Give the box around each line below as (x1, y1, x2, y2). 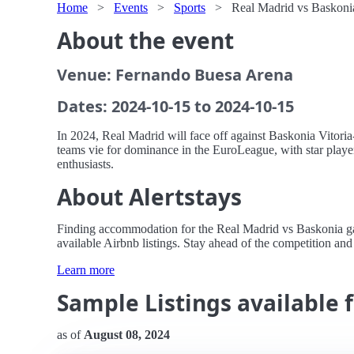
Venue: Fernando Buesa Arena (57, 64, 293, 85)
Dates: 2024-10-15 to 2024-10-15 (57, 96, 294, 117)
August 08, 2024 (84, 328, 170, 341)
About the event (57, 25, 234, 55)
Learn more (57, 263, 115, 277)
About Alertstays (57, 182, 242, 212)
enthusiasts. (57, 157, 114, 171)
